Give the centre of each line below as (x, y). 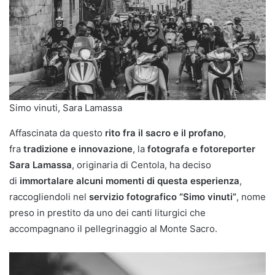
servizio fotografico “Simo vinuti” (163, 196)
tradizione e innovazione (78, 149)
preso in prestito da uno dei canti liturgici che (107, 212)
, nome (251, 196)
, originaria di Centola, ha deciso (141, 165)
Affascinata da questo (57, 133)
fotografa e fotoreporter (201, 149)
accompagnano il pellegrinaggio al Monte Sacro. (113, 228)
